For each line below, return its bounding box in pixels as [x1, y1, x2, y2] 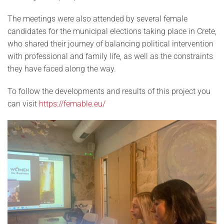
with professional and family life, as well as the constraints [7, 51, 213, 61]
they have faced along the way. [7, 64, 116, 74]
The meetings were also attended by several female [7, 14, 187, 24]
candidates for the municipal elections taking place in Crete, [7, 26, 216, 36]
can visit [7, 99, 39, 109]
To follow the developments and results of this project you [7, 86, 210, 96]
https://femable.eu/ [39, 99, 105, 109]
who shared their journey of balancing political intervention [7, 39, 213, 49]
